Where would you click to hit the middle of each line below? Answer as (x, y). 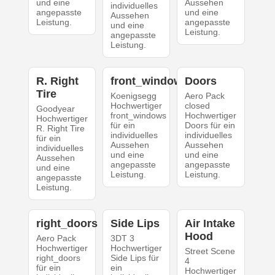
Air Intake (210, 224)
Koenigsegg (133, 96)
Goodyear (55, 109)
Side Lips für (134, 258)
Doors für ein (210, 126)
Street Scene (210, 251)
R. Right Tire (60, 129)
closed (198, 106)
